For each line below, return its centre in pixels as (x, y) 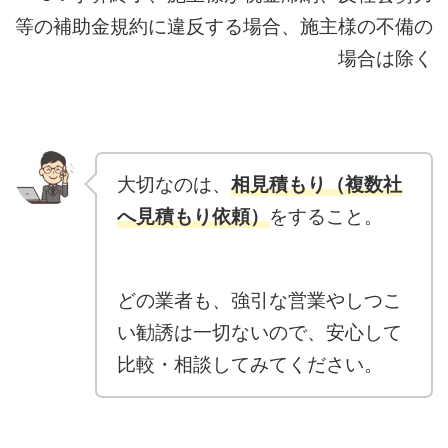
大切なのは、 (174, 184)
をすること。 (326, 216)
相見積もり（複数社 (316, 184)
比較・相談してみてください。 (250, 364)
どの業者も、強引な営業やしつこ (259, 300)
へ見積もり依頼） (193, 216)
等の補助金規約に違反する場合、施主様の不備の (224, 26)
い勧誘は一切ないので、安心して (259, 332)
